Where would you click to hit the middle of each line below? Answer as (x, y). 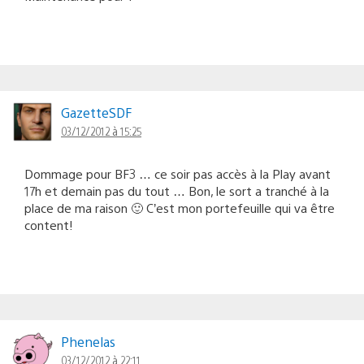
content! (49, 224)
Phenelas (88, 341)
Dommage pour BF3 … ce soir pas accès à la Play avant (178, 173)
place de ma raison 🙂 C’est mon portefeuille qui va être (180, 207)
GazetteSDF (96, 112)
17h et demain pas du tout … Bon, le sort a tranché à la (177, 190)
